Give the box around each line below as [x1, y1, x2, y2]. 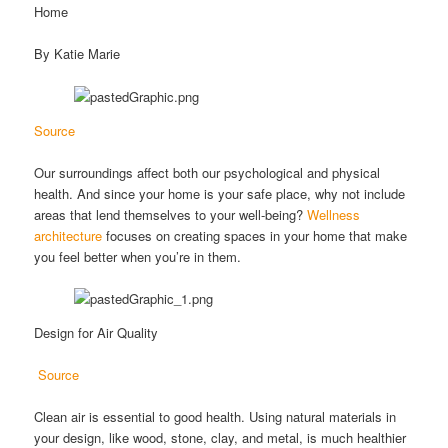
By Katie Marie [34, 44, 121, 64]
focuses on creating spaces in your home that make [102, 225, 408, 245]
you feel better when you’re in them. [34, 246, 246, 266]
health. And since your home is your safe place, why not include [34, 183, 406, 203]
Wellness [303, 204, 361, 224]
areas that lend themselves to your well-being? [34, 204, 304, 224]
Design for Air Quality [34, 322, 159, 342]
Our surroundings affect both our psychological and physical [34, 162, 381, 182]
